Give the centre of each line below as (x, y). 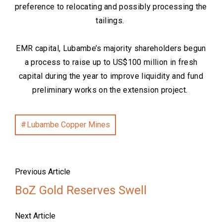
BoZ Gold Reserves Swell (81, 190)
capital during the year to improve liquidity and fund (111, 76)
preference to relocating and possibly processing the (111, 7)
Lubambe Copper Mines (68, 125)
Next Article (35, 216)
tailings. (111, 21)
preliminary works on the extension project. (111, 90)
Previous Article (43, 172)
